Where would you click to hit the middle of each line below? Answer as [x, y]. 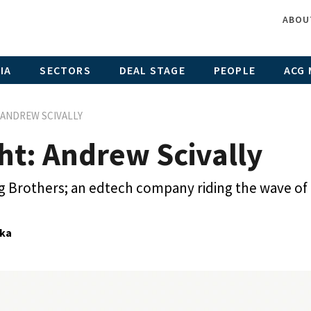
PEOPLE [234, 70]
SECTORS [65, 70]
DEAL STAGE [152, 70]
